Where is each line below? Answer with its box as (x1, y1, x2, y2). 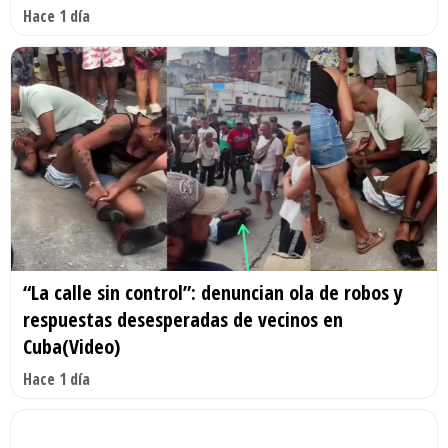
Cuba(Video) (23, 333, 120, 360)
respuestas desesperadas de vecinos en (23, 306, 343, 333)
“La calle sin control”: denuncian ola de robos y (23, 279, 403, 306)
